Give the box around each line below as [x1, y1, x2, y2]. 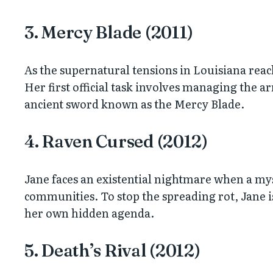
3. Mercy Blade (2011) [24, 21, 194, 43]
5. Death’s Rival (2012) [24, 239, 200, 261]
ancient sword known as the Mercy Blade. [24, 95, 244, 112]
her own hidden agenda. [24, 204, 154, 221]
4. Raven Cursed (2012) [24, 130, 208, 152]
